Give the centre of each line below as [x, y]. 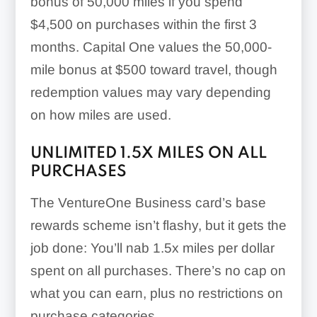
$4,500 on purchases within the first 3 [143, 24]
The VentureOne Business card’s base [148, 202]
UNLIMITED [75, 153]
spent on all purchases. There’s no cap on [158, 270]
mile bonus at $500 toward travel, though [154, 69]
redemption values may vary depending [150, 92]
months [53, 47]
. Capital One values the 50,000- [173, 47]
